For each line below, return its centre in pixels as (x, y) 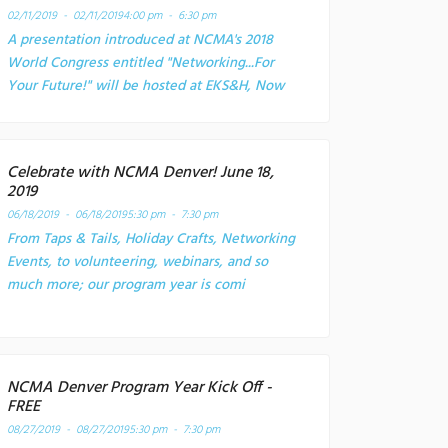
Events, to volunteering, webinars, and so (137, 262)
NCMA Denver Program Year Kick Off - (139, 388)
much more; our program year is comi (126, 285)
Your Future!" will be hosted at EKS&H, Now (145, 86)
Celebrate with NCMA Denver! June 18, (140, 173)
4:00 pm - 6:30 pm (169, 16)
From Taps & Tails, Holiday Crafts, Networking (151, 239)
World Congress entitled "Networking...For (140, 63)
